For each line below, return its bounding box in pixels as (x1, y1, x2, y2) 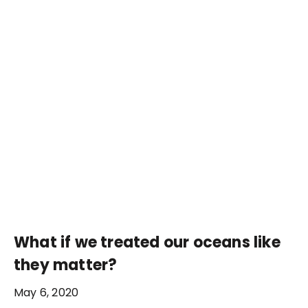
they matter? (14, 254, 118, 276)
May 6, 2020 (14, 284, 79, 300)
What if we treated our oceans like (14, 231, 280, 253)
